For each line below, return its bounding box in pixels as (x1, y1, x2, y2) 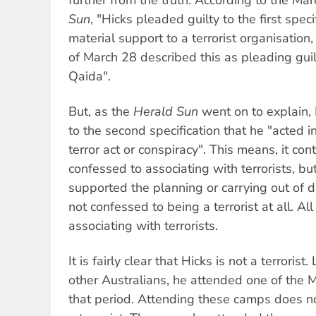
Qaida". (68, 67, 111, 85)
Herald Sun (133, 103, 198, 121)
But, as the (68, 103, 133, 121)
